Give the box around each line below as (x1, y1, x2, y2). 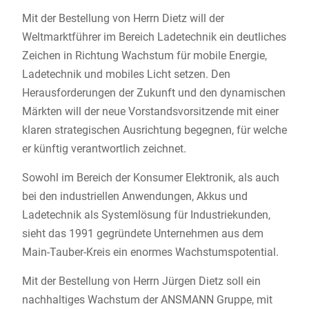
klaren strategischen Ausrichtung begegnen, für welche (21, 123, 287, 137)
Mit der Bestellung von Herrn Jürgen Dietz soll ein (21, 274, 261, 288)
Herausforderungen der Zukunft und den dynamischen (21, 86, 286, 99)
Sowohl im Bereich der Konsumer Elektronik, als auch (21, 170, 279, 184)
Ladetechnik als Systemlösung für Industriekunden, (21, 208, 270, 221)
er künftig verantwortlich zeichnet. (21, 141, 186, 155)
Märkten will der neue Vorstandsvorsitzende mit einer (21, 104, 279, 118)
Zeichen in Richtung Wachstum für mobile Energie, (21, 48, 267, 62)
